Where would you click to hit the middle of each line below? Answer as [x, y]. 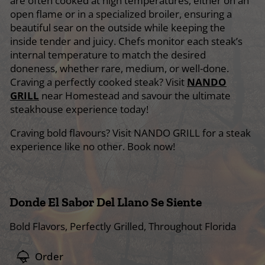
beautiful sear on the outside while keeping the [118, 27]
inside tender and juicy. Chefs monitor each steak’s [126, 41]
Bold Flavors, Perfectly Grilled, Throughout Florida [123, 226]
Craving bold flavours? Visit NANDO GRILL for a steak [130, 132]
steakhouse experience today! [79, 109]
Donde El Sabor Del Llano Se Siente [106, 202]
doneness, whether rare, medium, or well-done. [119, 68]
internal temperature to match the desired [108, 54]
